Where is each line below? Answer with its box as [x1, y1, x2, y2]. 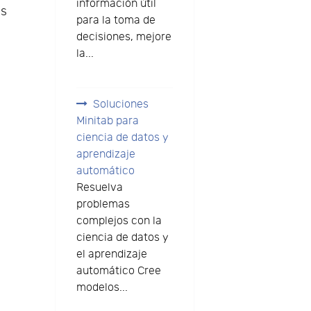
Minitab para [76, 114, 139, 128]
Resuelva [76, 180, 123, 194]
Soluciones [92, 97, 149, 111]
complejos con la [76, 214, 162, 228]
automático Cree [76, 264, 161, 278]
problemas [76, 197, 130, 211]
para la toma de [76, 13, 155, 27]
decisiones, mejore [76, 30, 171, 44]
